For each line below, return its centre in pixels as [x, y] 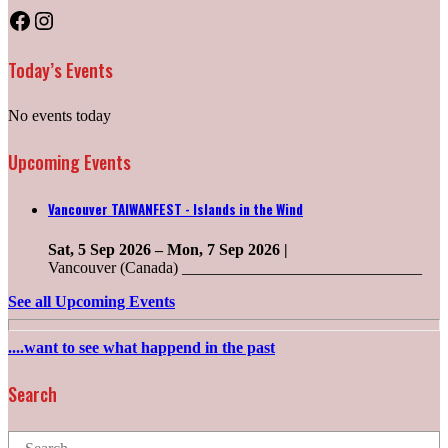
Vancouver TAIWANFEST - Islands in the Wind [175, 208]
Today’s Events [60, 69]
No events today [59, 115]
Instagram [79, 19]
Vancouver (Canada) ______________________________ [235, 267]
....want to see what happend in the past [141, 347]
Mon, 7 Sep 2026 [225, 249]
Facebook [54, 19]
